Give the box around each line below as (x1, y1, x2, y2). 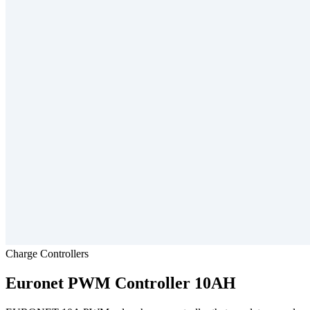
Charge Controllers (6, 248, 89, 259)
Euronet (6, 273, 64, 292)
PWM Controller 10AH (68, 273, 236, 292)
